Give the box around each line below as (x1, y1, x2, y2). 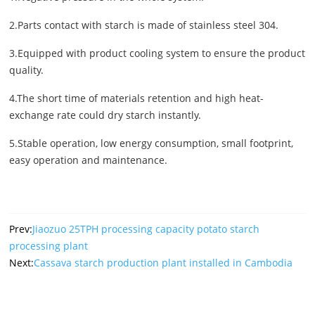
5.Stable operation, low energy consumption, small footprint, (9, 136, 294, 150)
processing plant (9, 238, 89, 252)
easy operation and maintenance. (9, 153, 168, 167)
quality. (9, 63, 44, 77)
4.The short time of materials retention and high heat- (9, 91, 264, 105)
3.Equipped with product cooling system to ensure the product (9, 46, 306, 60)
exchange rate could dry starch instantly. (9, 108, 202, 122)
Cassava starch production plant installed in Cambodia (34, 255, 293, 269)
